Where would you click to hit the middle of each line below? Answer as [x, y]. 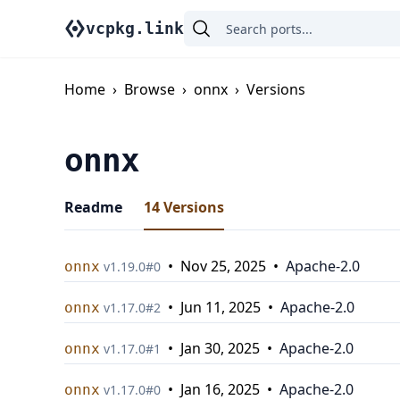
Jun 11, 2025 [221, 307]
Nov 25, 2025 [223, 266]
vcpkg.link [135, 28]
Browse [150, 89]
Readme [93, 207]
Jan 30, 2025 [220, 348]
